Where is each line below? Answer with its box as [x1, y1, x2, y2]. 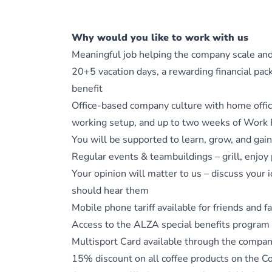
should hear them [72, 184, 149, 197]
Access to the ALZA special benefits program [72, 218, 270, 231]
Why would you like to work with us [72, 31, 248, 44]
